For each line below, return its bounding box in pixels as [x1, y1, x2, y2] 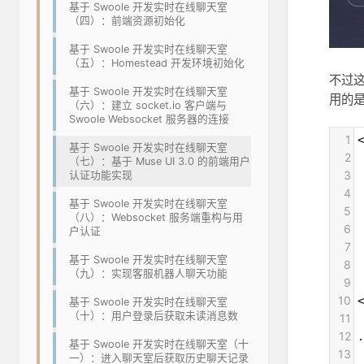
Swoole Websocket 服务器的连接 [69, 113, 229, 126]
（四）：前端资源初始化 [69, 15, 185, 28]
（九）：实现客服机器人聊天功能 [69, 267, 227, 280]
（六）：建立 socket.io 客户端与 [69, 99, 227, 112]
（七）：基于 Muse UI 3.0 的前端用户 [69, 155, 250, 168]
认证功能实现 [69, 169, 132, 182]
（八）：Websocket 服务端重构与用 [69, 211, 243, 224]
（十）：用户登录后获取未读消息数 [69, 310, 238, 323]
